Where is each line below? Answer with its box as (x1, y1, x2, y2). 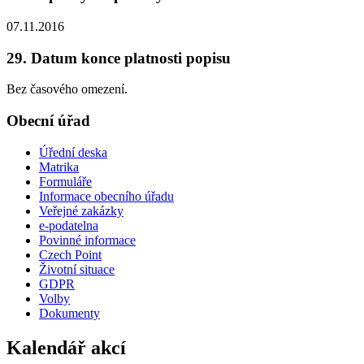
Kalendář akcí (6, 336, 126, 358)
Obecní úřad (6, 112, 90, 130)
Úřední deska (39, 145, 107, 159)
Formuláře (39, 174, 92, 188)
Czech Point (39, 247, 102, 262)
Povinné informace (39, 232, 136, 247)
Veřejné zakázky (39, 203, 123, 218)
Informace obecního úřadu (39, 188, 174, 203)
